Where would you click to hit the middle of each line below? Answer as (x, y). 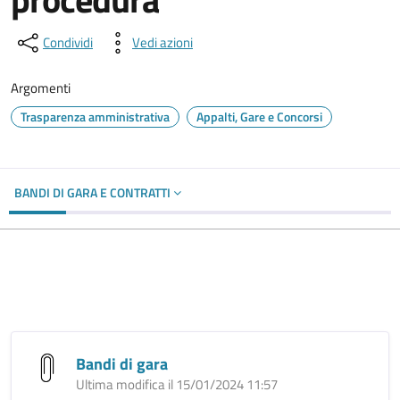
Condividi (68, 42)
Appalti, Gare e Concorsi (259, 117)
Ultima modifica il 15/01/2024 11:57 (177, 384)
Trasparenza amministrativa (95, 117)
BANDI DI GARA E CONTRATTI (94, 192)
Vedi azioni (162, 42)
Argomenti (41, 88)
